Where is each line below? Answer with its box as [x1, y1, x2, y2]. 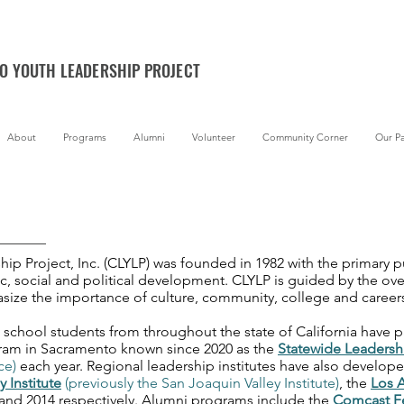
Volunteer [192, 131, 235, 143]
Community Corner [262, 131, 348, 143]
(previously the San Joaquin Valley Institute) [61, 374, 339, 391]
